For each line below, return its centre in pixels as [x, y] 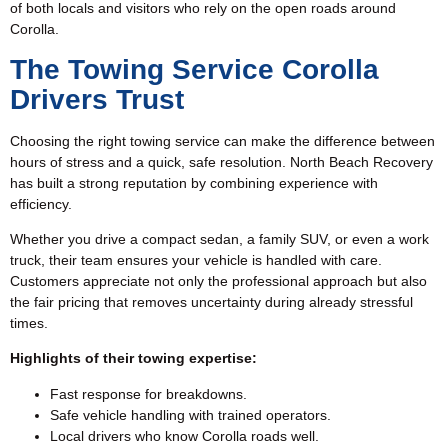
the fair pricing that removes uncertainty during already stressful [211, 302]
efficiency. [41, 203]
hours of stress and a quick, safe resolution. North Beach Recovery [221, 161]
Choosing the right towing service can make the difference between [222, 140]
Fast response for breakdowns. [148, 393]
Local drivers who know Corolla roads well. [184, 435]
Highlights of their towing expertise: [133, 358]
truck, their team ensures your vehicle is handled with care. [196, 260]
